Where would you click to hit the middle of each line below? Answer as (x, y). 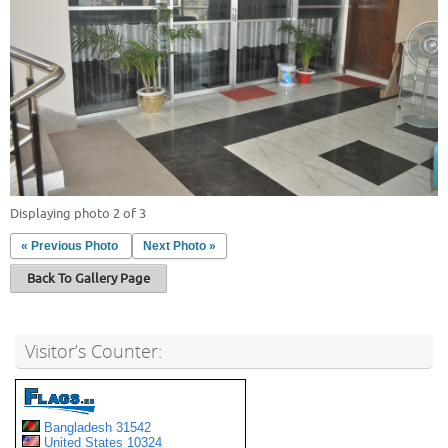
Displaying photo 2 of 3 (78, 213)
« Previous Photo (69, 245)
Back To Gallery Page (88, 278)
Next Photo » (179, 245)
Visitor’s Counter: (93, 350)
